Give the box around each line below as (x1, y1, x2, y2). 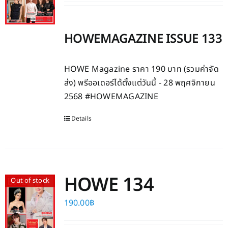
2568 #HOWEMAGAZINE (64, 91, 158, 103)
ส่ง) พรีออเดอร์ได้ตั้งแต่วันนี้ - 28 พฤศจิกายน (64, 77, 215, 90)
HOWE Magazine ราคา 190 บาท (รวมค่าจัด (64, 63, 219, 76)
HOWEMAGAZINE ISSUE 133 (64, 30, 222, 49)
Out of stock (11, 176, 50, 186)
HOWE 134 (64, 172, 154, 199)
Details (71, 114, 92, 124)
